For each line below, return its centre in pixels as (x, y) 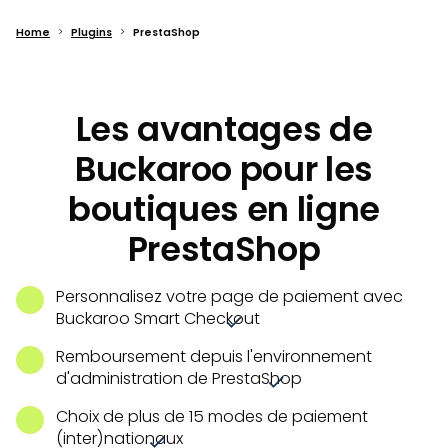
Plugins (91, 32)
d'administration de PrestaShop (179, 378)
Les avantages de (224, 129)
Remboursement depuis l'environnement (214, 356)
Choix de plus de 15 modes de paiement (212, 416)
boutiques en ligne (224, 209)
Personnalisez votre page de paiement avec (229, 296)
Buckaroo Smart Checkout (158, 318)
